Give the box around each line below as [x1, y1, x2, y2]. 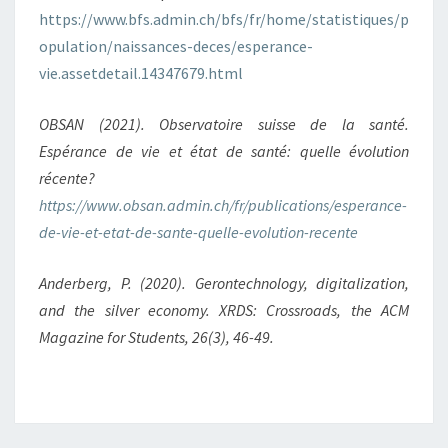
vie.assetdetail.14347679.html [39, 63, 243, 83]
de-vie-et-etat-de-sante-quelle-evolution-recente [39, 222, 358, 242]
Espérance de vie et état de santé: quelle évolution [39, 141, 409, 161]
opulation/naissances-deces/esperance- [39, 36, 313, 56]
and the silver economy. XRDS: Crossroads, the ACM [39, 300, 409, 320]
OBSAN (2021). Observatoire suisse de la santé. [39, 114, 409, 134]
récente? [39, 168, 95, 188]
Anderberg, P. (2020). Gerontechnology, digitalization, [39, 273, 409, 293]
